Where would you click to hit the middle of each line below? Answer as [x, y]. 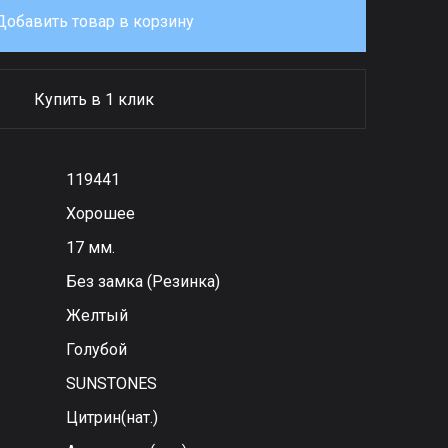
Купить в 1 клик [93, 99]
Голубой [97, 349]
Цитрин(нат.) [112, 417]
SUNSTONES [112, 383]
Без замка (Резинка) [143, 281]
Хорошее [101, 213]
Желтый [97, 315]
